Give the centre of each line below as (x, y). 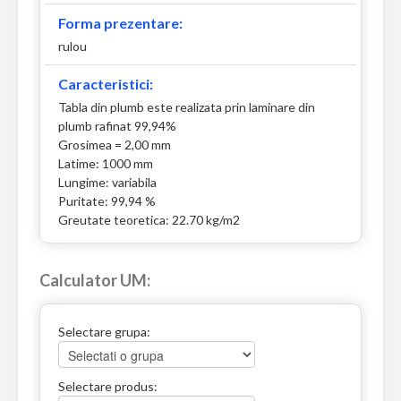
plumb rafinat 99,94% (117, 126)
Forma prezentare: (120, 23)
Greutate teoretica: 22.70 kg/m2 (149, 220)
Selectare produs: (108, 387)
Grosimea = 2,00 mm (115, 145)
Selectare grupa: (104, 332)
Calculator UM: (95, 281)
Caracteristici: (106, 84)
